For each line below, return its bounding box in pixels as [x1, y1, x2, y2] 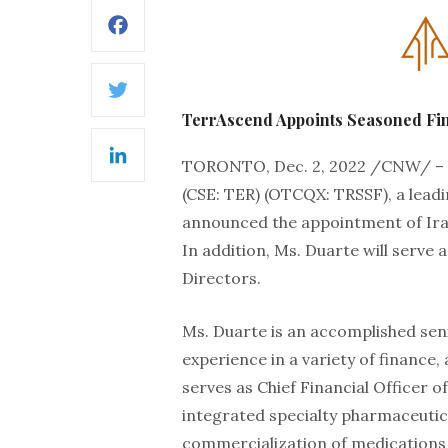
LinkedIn [158, 158, 225, 178]
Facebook [158, 28, 231, 48]
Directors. [182, 268, 261, 288]
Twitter [158, 93, 217, 113]
